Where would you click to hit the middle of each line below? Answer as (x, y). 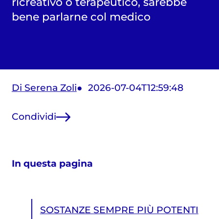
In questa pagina (52, 163)
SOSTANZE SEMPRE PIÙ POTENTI (119, 210)
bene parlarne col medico (81, 16)
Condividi (34, 117)
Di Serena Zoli (44, 88)
